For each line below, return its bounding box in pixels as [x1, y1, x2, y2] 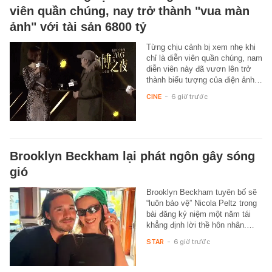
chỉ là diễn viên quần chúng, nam [146, 53, 262, 63]
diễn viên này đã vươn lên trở [146, 64, 251, 74]
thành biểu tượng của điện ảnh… [146, 75, 262, 85]
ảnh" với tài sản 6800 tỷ [10, 20, 146, 34]
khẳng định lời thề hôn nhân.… [146, 220, 254, 229]
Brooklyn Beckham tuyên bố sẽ [146, 187, 257, 197]
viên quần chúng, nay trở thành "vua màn [10, 4, 250, 18]
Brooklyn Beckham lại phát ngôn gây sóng [10, 149, 255, 163]
